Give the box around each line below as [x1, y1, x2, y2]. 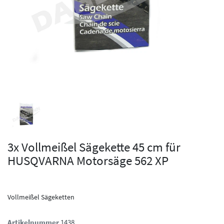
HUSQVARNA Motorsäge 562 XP [7, 152, 168, 168]
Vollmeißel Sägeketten [7, 192, 74, 201]
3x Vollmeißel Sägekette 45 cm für [7, 138, 180, 155]
